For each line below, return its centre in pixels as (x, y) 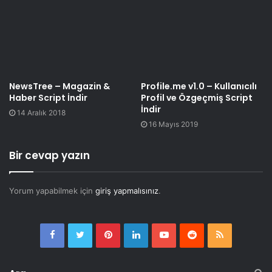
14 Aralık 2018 (41, 113)
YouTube (187, 234)
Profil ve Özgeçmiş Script (197, 98)
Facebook (75, 234)
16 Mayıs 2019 (173, 124)
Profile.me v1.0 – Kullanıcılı (199, 87)
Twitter (99, 234)
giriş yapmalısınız (127, 191)
